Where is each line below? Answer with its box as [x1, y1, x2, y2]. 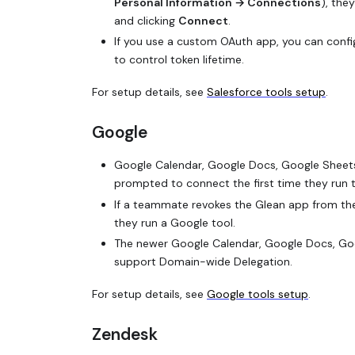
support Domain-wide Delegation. [114, 254, 292, 269]
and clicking [114, 13, 178, 28]
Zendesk [92, 323, 158, 346]
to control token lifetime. [114, 52, 244, 67]
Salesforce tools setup [207, 84, 326, 99]
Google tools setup [207, 286, 308, 301]
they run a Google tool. [114, 215, 235, 230]
